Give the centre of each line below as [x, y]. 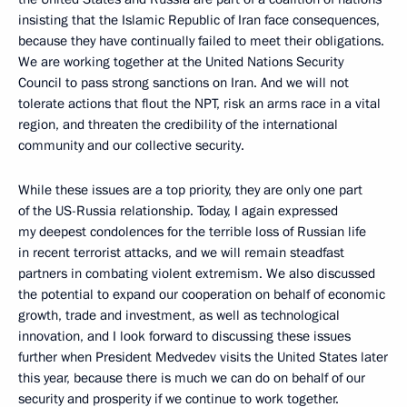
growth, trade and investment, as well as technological [179, 316]
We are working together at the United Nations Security [181, 62]
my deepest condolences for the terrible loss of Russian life [192, 232]
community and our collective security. [131, 146]
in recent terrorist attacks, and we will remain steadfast [181, 253]
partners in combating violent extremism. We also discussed [197, 274]
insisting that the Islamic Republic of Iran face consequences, [199, 20]
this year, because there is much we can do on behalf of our [192, 378]
